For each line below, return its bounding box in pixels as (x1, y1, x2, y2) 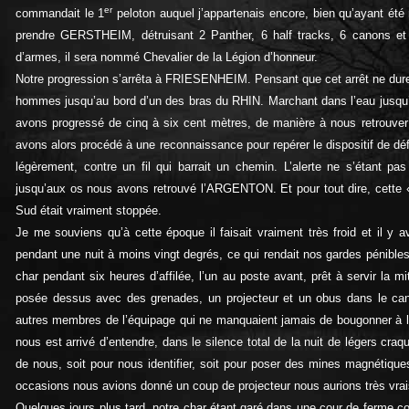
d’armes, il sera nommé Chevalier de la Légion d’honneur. (16, 49, 318, 64)
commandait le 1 (16, 5, 105, 20)
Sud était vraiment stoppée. (16, 203, 162, 217)
